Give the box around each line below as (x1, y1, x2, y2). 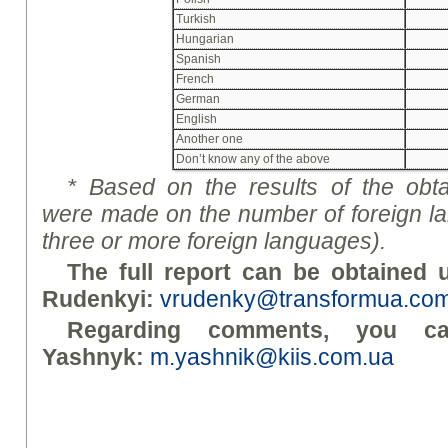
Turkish (176, 12, 216, 27)
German (176, 92, 220, 107)
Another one (176, 132, 243, 147)
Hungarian (176, 32, 234, 47)
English (176, 112, 217, 127)
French (176, 72, 214, 87)
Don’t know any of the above (176, 152, 330, 167)
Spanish (176, 52, 221, 67)
